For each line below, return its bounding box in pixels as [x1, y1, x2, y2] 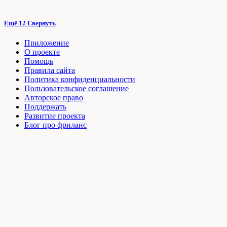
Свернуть [27, 19, 56, 27]
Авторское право [24, 93, 83, 102]
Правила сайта [24, 66, 75, 75]
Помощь [24, 57, 53, 66]
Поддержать [24, 102, 66, 111]
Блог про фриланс [24, 121, 87, 130]
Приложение [24, 39, 69, 48]
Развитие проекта [24, 111, 85, 121]
